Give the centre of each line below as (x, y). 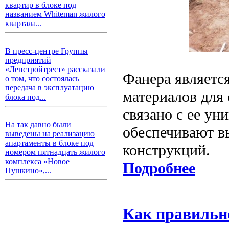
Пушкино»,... (28, 170)
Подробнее (159, 168)
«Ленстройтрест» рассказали (55, 69)
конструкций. (166, 150)
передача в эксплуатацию (50, 88)
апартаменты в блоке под (49, 143)
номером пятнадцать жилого (55, 152)
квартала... (24, 23)
